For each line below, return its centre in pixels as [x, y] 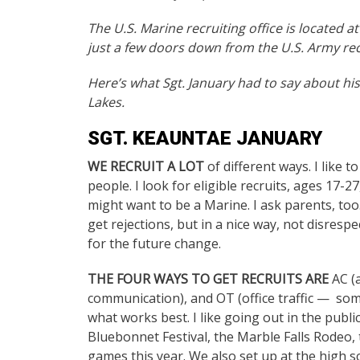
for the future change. [156, 243]
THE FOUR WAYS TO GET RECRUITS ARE [208, 279]
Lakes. [108, 102]
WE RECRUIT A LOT [146, 166]
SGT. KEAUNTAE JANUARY [205, 138]
